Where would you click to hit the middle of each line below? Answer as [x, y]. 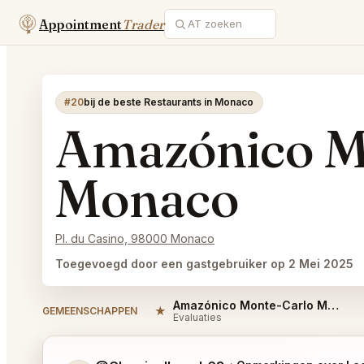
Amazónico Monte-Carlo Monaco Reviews [333, 305]
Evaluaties [197, 317]
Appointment [80, 24]
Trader [143, 24]
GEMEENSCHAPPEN [90, 310]
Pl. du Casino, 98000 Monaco [135, 238]
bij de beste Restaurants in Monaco [169, 102]
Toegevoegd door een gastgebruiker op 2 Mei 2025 [204, 264]
